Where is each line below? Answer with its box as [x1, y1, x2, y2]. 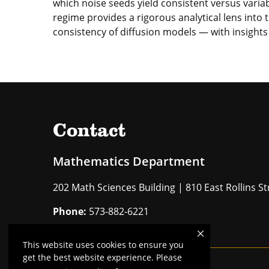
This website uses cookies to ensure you [23, 239, 184, 251]
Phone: [53, 205, 86, 218]
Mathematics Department [53, 153, 205, 169]
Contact [53, 122, 126, 141]
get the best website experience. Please [23, 252, 182, 264]
